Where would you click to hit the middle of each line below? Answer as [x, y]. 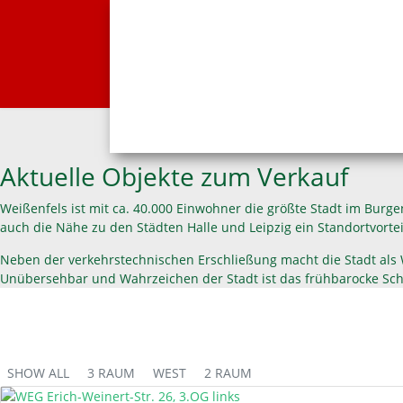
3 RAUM [111, 373]
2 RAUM [228, 373]
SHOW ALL [38, 373]
